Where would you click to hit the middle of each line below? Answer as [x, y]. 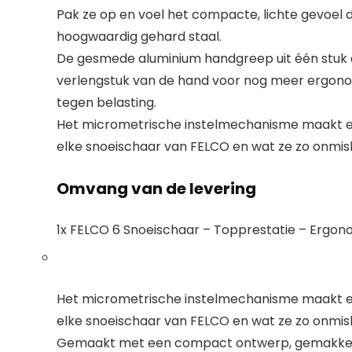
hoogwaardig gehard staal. [139, 36]
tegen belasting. [106, 102]
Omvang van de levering [156, 188]
